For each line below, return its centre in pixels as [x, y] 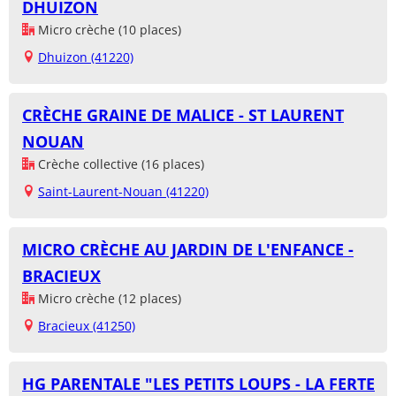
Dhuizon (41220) [86, 57]
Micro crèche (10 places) [108, 30]
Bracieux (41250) [87, 326]
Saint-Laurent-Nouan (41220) [123, 192]
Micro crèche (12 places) [108, 299]
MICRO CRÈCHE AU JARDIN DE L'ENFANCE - [188, 250]
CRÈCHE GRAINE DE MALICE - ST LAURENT [183, 115]
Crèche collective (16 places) [119, 164]
